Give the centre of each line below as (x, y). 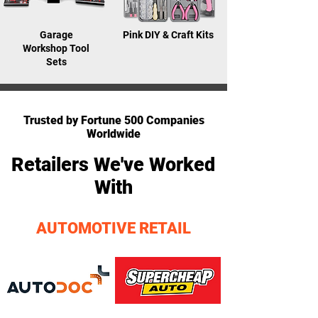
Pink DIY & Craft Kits (169, 35)
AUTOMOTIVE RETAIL (114, 228)
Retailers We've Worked (113, 165)
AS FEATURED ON (114, 105)
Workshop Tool (56, 48)
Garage (56, 35)
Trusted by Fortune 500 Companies (114, 120)
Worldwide (114, 134)
